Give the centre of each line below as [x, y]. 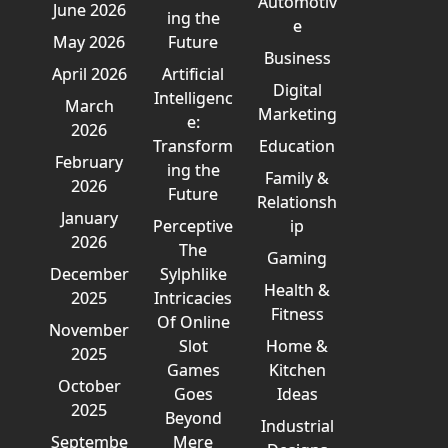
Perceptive [193, 226]
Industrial [297, 426]
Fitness [297, 314]
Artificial [193, 74]
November [89, 330]
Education [297, 146]
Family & [297, 178]
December [89, 274]
